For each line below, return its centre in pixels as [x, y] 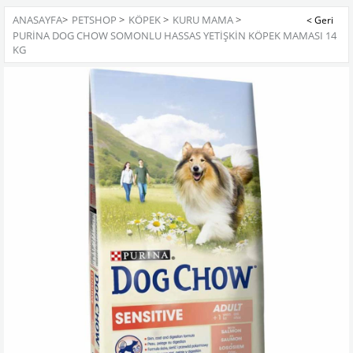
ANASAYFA [37, 20]
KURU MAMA [203, 20]
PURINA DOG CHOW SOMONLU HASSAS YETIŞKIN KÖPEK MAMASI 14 [175, 35]
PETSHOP [94, 20]
